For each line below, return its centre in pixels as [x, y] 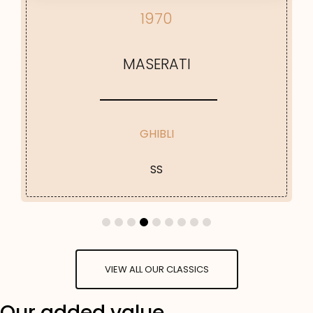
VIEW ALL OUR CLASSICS [156, 269]
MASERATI [156, 64]
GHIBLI [156, 133]
